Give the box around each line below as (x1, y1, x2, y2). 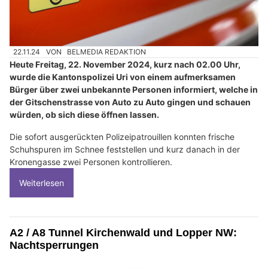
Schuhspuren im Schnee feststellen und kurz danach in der (10, 144, 240, 154)
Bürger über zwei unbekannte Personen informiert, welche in (10, 84, 258, 95)
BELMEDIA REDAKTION (67, 47, 147, 56)
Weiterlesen (19, 178, 64, 188)
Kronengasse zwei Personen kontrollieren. (10, 157, 172, 167)
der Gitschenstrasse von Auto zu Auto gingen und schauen (10, 97, 251, 107)
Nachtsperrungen (10, 239, 99, 251)
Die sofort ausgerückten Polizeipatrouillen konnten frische (10, 132, 234, 142)
